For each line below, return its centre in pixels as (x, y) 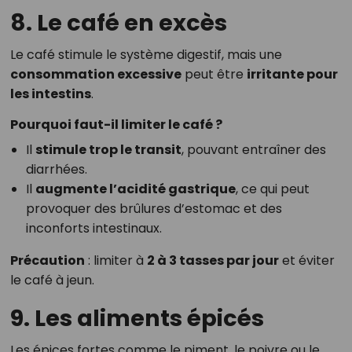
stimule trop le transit (108, 149)
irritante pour (292, 74)
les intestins (50, 93)
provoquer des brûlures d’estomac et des (154, 208)
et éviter (306, 260)
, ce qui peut (272, 189)
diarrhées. (56, 169)
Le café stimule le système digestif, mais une (146, 54)
